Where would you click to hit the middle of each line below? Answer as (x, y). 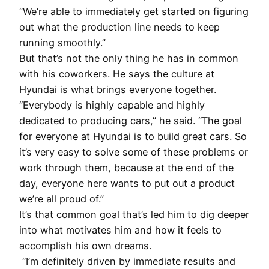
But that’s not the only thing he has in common (129, 59)
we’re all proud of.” (62, 199)
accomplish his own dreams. (87, 246)
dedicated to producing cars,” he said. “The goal (131, 121)
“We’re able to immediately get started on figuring (134, 12)
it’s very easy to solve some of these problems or (134, 152)
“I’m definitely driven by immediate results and (127, 261)
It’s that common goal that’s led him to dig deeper (134, 215)
